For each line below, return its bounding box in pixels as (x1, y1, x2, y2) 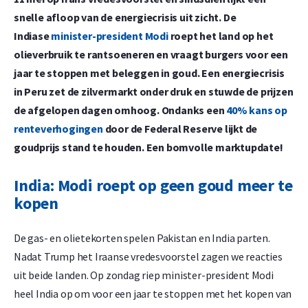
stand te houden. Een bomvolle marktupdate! (60, 140, 283, 154)
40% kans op (226, 103, 288, 117)
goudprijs (14, 140, 60, 154)
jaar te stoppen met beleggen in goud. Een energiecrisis (14, 66, 285, 80)
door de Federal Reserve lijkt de (102, 122, 258, 135)
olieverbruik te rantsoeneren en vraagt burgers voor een (14, 47, 288, 61)
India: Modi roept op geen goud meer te (14, 174, 293, 196)
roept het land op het (168, 29, 274, 43)
